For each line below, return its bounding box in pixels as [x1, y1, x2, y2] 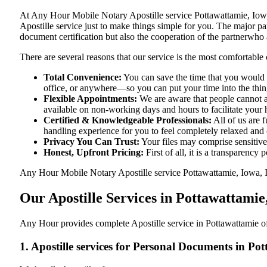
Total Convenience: [44, 72, 122, 83]
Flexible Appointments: [44, 94, 137, 104]
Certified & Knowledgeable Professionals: [44, 115, 212, 126]
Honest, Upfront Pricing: [44, 147, 144, 158]
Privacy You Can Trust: [44, 136, 139, 147]
